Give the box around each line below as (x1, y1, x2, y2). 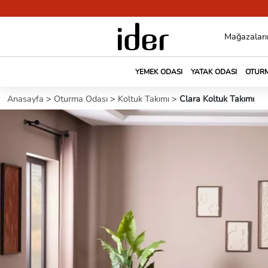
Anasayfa (7, 93, 46, 105)
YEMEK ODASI (135, 67, 182, 77)
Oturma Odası (54, 93, 110, 105)
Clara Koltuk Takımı (179, 93, 254, 105)
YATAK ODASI (190, 67, 237, 77)
